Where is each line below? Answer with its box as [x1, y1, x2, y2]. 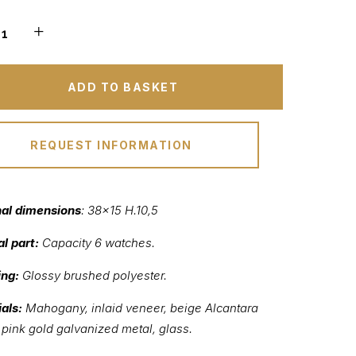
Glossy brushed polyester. [18, 267, 167, 283]
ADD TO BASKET [67, 79, 179, 94]
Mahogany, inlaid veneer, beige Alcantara [21, 300, 258, 315]
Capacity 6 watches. [38, 234, 155, 250]
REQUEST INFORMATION [30, 137, 192, 152]
